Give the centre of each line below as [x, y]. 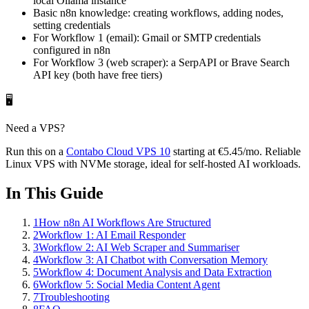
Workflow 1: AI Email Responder [112, 235]
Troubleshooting [74, 297]
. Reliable [280, 151]
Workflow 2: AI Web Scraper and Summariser [139, 247]
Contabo [86, 151]
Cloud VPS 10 [138, 151]
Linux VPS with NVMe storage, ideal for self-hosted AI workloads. [153, 163]
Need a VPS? [35, 128]
